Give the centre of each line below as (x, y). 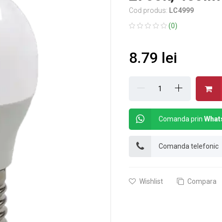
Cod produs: (149, 10)
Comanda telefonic (189, 146)
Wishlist (151, 181)
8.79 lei (153, 58)
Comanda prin (182, 119)
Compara (201, 181)
